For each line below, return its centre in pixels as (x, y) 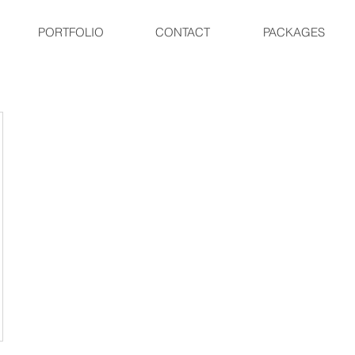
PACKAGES (294, 32)
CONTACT (182, 32)
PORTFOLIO (71, 32)
